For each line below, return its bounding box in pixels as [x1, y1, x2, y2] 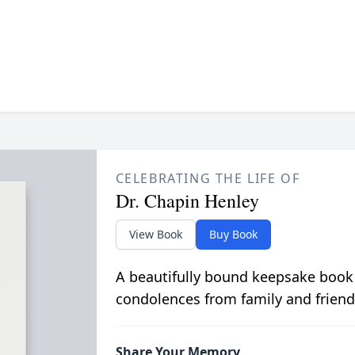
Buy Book [208, 226, 258, 242]
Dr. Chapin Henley [115, 187, 259, 213]
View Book [128, 226, 182, 242]
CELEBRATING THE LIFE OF [115, 169, 300, 187]
